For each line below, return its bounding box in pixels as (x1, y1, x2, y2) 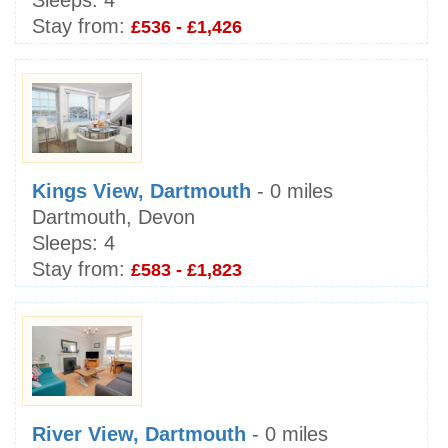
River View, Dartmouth (32, 423, 246, 446)
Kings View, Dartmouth (32, 180, 251, 203)
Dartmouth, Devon (32, 206, 195, 229)
